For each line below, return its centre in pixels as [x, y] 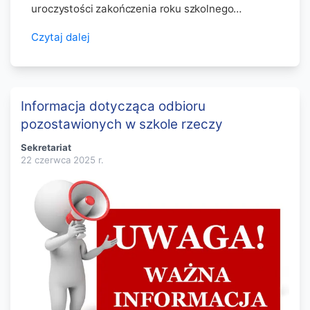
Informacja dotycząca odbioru [113, 106]
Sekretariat [46, 148]
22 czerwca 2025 [58, 160]
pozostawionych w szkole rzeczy [122, 124]
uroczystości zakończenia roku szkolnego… [137, 9]
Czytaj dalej [61, 37]
